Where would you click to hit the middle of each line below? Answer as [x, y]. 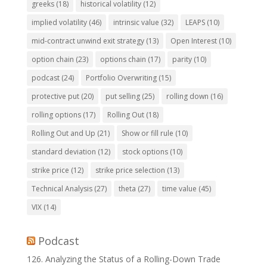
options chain [123, 60]
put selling [122, 97]
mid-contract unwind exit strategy [88, 41]
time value [179, 189]
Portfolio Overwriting [121, 78]
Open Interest [193, 41]
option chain [52, 60]
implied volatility [59, 23]
